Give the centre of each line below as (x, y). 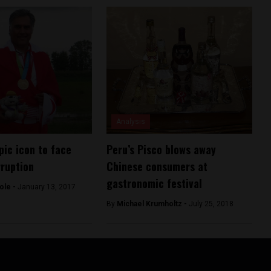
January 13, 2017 (46, 187)
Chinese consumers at (157, 166)
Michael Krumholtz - (152, 204)
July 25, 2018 (211, 204)
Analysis (130, 121)
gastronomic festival (154, 183)
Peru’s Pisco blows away (161, 149)
